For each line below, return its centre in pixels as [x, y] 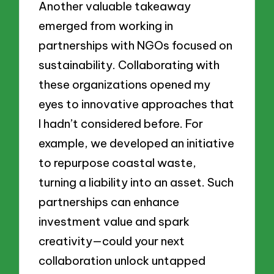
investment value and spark [114, 222]
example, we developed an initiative [137, 143]
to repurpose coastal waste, [118, 163]
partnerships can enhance [109, 202]
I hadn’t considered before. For [121, 124]
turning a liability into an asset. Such [136, 183]
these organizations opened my [125, 85]
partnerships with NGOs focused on [136, 46]
